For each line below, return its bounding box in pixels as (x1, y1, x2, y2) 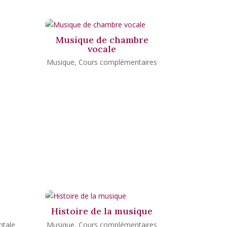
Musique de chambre (55, 33, 148, 46)
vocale (88, 43, 117, 55)
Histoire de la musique (51, 205, 153, 217)
